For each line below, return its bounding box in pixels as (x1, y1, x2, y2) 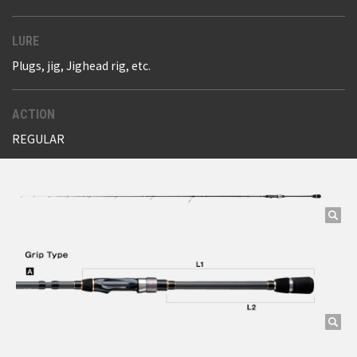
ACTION (12, 106, 55, 122)
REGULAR (12, 130, 65, 147)
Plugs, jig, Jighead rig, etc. (12, 57, 151, 73)
